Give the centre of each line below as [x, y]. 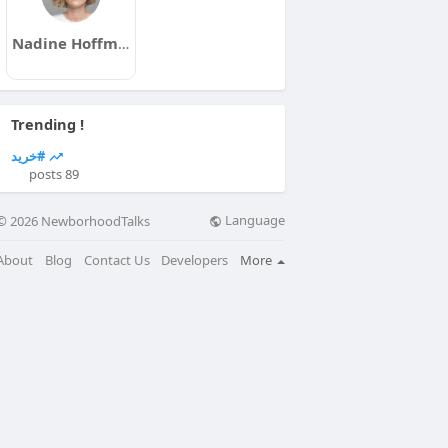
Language [254, 220]
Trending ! [47, 124]
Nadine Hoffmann [123, 43]
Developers [195, 259]
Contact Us [116, 259]
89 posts [71, 174]
